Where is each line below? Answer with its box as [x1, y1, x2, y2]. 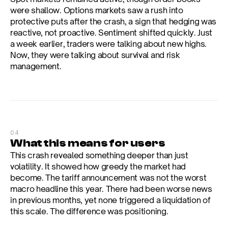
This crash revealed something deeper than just [10, 150, 188, 160]
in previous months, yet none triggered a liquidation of [10, 195, 211, 205]
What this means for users [10, 136, 165, 150]
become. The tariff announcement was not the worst [10, 173, 207, 183]
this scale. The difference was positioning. [10, 206, 168, 216]
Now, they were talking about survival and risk [10, 50, 180, 60]
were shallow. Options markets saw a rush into [10, 5, 183, 15]
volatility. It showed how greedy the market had [10, 161, 186, 172]
